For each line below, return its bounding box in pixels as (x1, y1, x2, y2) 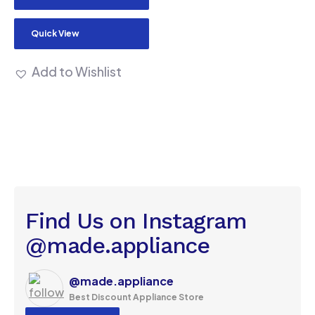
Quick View (31, 28, 79, 39)
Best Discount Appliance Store (69, 292, 204, 303)
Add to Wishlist (32, 63, 122, 79)
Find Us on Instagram (25, 207, 247, 235)
